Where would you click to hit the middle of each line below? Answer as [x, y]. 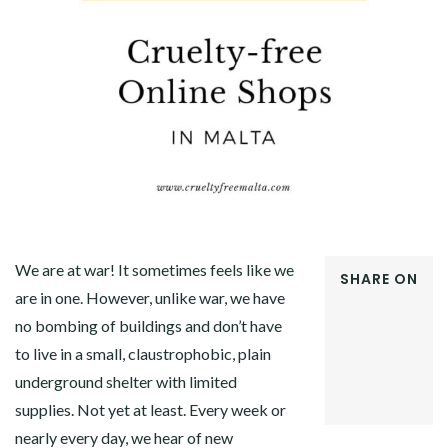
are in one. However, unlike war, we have [150, 297]
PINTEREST [369, 370]
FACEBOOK [369, 301]
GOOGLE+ [365, 347]
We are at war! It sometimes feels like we [154, 269]
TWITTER [363, 324]
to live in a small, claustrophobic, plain [143, 353]
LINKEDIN [366, 393]
